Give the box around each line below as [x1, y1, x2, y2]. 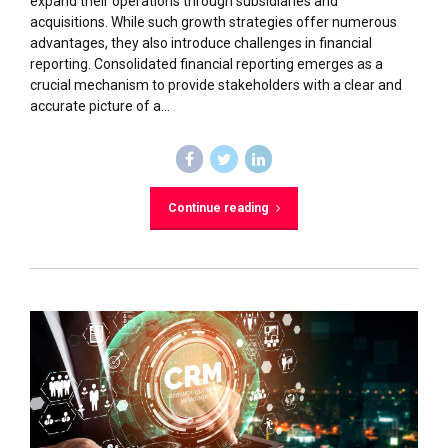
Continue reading [167, 200, 269, 215]
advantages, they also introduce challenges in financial [30, 35, 372, 52]
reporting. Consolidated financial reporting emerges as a [30, 56, 383, 73]
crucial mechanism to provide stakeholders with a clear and [30, 77, 402, 94]
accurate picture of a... [30, 98, 170, 115]
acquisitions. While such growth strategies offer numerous [30, 14, 397, 31]
